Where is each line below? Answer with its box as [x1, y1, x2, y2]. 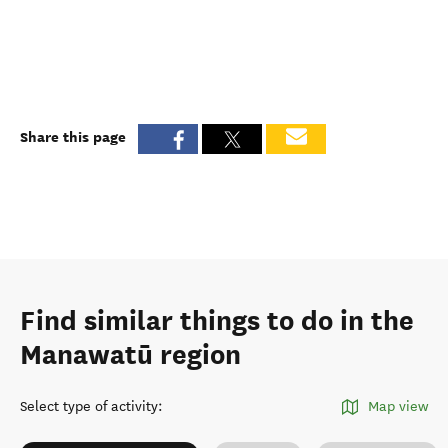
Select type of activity [20, 398, 158, 415]
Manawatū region [20, 338, 241, 372]
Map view [368, 398, 428, 415]
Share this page [20, 126, 126, 147]
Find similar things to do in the [20, 304, 414, 338]
